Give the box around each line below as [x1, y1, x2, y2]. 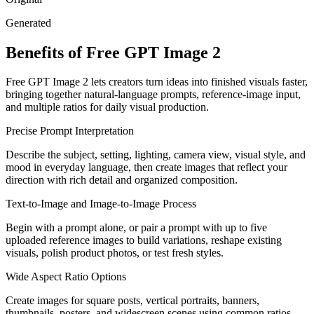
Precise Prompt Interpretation [6, 125, 134, 137]
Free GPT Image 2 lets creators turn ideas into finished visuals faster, [6, 76, 308, 88]
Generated [6, 16, 51, 29]
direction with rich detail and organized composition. [6, 174, 238, 186]
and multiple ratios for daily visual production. [6, 101, 209, 114]
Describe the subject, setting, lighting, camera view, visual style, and [6, 149, 306, 161]
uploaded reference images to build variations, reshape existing [6, 234, 282, 247]
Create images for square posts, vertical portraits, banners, [6, 294, 259, 307]
